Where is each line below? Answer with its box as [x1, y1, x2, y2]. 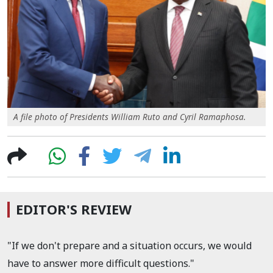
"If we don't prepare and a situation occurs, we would [7, 239, 252, 253]
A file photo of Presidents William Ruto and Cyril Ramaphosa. [13, 111, 246, 123]
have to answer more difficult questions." [7, 257, 194, 271]
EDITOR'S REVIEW [16, 200, 132, 219]
